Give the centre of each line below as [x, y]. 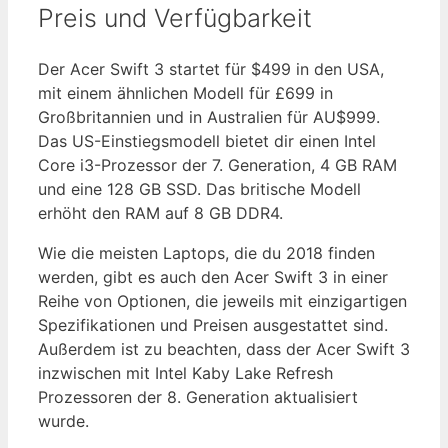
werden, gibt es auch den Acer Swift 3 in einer [213, 277]
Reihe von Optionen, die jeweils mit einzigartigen [222, 301]
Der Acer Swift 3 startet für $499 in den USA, [211, 69]
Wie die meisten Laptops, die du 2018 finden [206, 253]
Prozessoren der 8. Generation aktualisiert [198, 397]
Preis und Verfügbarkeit [175, 17]
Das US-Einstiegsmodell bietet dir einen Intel [207, 141]
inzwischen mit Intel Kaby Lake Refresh [185, 373]
